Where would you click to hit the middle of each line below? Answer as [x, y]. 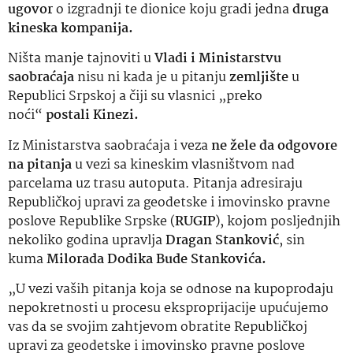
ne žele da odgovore [274, 146]
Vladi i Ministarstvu [218, 59]
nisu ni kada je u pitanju [152, 78]
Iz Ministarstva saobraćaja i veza [110, 146]
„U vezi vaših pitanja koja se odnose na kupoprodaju [171, 289]
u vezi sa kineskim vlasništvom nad [183, 165]
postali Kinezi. [92, 116]
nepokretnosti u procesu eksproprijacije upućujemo [168, 308]
